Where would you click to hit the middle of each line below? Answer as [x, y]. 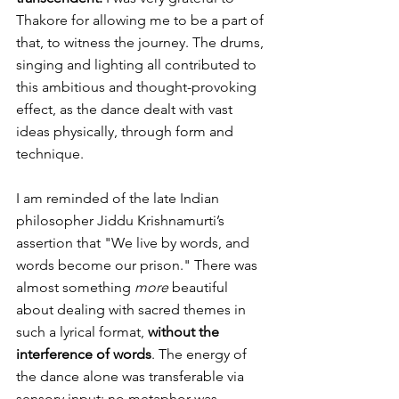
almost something [75, 288]
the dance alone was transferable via [132, 377]
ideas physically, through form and [126, 132]
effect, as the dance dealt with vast [126, 110]
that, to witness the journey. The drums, [142, 43]
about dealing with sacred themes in [133, 310]
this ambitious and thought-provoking [138, 87]
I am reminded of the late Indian [119, 199]
